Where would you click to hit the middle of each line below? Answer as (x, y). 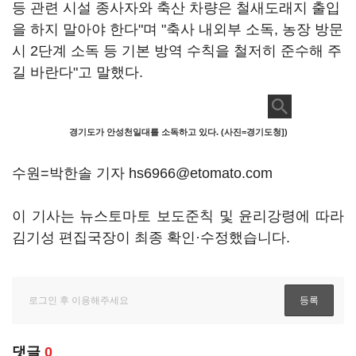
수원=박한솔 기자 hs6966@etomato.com (142, 173)
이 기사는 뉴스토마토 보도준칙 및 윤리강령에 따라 (178, 216)
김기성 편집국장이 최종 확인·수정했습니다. (151, 238)
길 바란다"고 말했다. (77, 72)
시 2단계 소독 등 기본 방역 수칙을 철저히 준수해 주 (177, 51)
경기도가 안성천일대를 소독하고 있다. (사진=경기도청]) (178, 132)
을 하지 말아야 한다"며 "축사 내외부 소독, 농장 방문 (178, 29)
